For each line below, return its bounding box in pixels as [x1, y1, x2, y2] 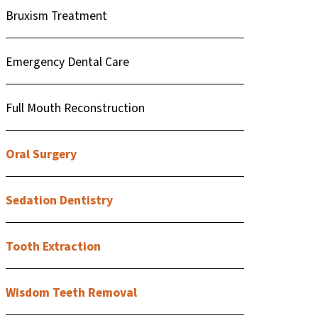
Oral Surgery [5, 145, 77, 163]
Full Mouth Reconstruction [5, 99, 145, 117]
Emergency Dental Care [5, 53, 129, 71]
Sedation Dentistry [5, 191, 113, 209]
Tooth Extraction [5, 237, 101, 256]
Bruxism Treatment [5, 6, 107, 25]
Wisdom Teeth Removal [5, 283, 137, 302]
